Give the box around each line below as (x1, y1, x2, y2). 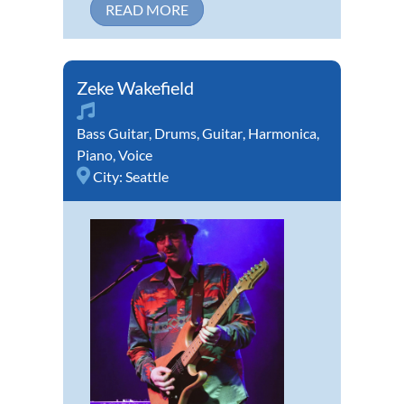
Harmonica (248, 124, 317, 142)
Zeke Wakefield (77, 76, 194, 98)
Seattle (125, 167, 169, 185)
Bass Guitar (77, 124, 149, 142)
